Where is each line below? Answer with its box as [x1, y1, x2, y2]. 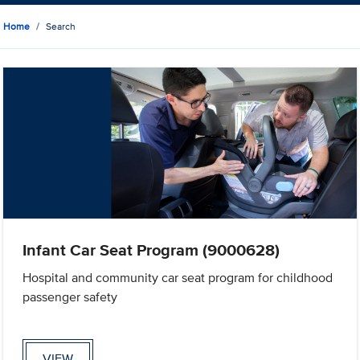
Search [46, 19, 76, 34]
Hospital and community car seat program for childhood [22, 268, 333, 288]
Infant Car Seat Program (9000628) [22, 238, 280, 263]
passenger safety [22, 288, 118, 307]
